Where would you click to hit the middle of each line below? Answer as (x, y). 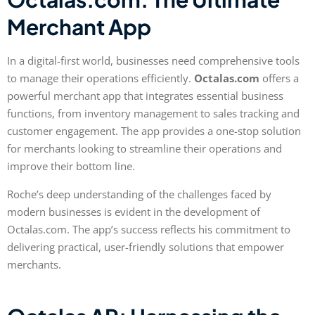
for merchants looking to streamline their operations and (144, 149)
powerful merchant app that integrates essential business (145, 96)
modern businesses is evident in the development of (134, 211)
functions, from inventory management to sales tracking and (153, 114)
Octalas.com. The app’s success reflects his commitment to (149, 229)
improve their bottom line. (71, 166)
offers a (279, 78)
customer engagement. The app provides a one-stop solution (154, 131)
